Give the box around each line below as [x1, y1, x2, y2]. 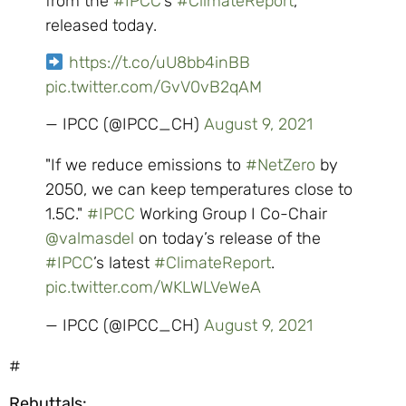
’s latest [93, 253, 154, 274]
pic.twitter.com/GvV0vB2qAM [45, 76, 262, 97]
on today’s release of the [134, 228, 321, 249]
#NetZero [246, 155, 315, 176]
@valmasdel [45, 228, 134, 249]
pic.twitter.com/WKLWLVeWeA [45, 277, 261, 298]
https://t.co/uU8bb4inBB [68, 52, 250, 72]
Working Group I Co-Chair [135, 204, 327, 225]
